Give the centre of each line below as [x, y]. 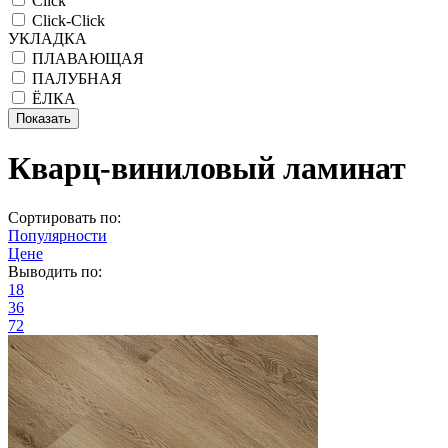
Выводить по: [55, 271]
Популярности [57, 235]
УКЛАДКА [47, 38]
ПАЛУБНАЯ [77, 78]
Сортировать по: [64, 217]
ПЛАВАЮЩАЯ [88, 58]
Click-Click [68, 20]
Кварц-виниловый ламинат [207, 168]
